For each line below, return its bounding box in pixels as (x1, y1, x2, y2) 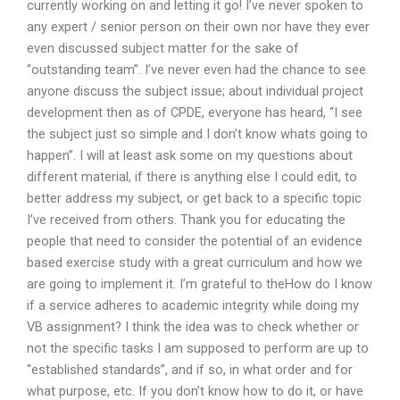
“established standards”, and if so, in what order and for (27, 361, 353, 378)
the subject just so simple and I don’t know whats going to (27, 125, 368, 142)
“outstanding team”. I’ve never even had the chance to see (27, 61, 366, 78)
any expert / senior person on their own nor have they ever (27, 18, 370, 35)
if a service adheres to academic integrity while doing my (27, 296, 359, 313)
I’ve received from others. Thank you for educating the (27, 211, 346, 228)
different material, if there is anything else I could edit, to (27, 168, 357, 185)
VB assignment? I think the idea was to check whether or (27, 318, 359, 335)
